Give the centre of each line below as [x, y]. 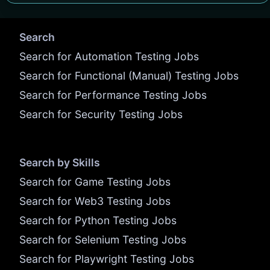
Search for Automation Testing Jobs [109, 56]
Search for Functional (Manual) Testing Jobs [129, 75]
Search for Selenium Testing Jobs [103, 239]
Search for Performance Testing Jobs [113, 95]
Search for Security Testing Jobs [101, 114]
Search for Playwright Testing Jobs [107, 259]
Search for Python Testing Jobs [98, 220]
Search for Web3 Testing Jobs [95, 201]
